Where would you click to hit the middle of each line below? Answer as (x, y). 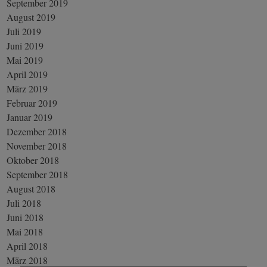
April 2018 (27, 246)
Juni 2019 (25, 45)
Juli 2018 (24, 203)
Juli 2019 (24, 31)
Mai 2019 (25, 60)
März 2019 (27, 88)
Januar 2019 (30, 117)
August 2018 (31, 188)
